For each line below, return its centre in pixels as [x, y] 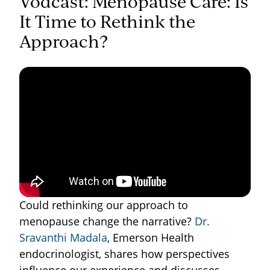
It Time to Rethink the [107, 21]
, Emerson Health [151, 237]
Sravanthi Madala [63, 237]
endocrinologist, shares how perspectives [124, 253]
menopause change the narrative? [107, 221]
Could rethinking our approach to [104, 205]
